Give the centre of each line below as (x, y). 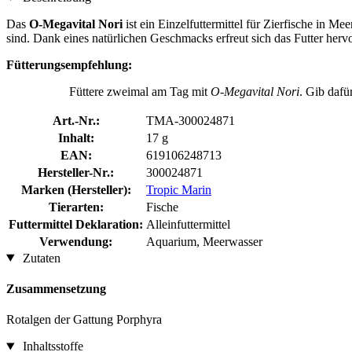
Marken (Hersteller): (76, 189)
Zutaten (40, 258)
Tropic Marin (179, 189)
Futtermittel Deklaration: (76, 224)
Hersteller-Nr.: (76, 172)
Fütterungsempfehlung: (69, 64)
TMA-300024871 (191, 120)
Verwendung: (76, 241)
